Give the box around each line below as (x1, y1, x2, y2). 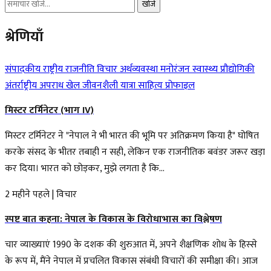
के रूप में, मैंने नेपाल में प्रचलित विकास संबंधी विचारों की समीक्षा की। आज (5, 252, 258, 269)
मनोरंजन (160, 60, 192, 77)
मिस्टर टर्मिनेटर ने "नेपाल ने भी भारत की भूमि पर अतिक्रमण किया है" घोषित (5, 127, 259, 144)
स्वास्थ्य (192, 60, 220, 77)
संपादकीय (5, 60, 43, 77)
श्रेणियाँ (5, 24, 44, 49)
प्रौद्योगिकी (220, 60, 255, 77)
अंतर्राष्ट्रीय (5, 77, 39, 94)
